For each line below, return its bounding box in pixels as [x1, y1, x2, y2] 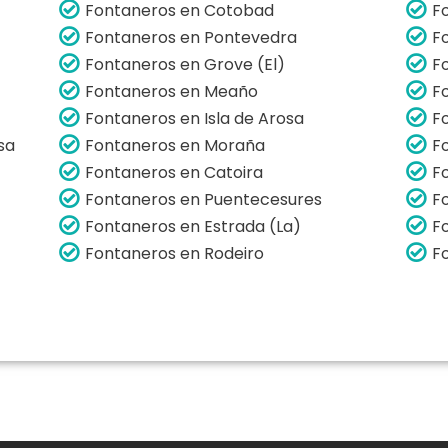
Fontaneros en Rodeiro [85, 241, 265, 265]
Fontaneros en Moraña [85, 133, 266, 157]
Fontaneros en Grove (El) [85, 52, 286, 76]
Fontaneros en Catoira [85, 160, 264, 184]
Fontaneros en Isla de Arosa [85, 106, 305, 130]
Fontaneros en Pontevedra [85, 25, 298, 49]
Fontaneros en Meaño [85, 79, 259, 103]
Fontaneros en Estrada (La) [85, 214, 302, 238]
